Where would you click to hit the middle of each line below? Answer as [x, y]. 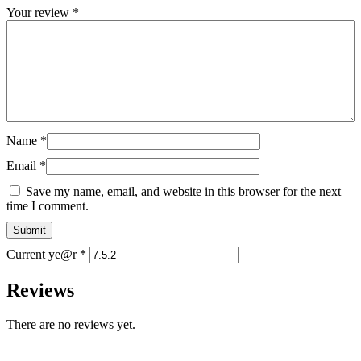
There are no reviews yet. [71, 325]
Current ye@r [43, 255]
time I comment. [48, 206]
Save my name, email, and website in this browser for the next [183, 192]
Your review [39, 13]
